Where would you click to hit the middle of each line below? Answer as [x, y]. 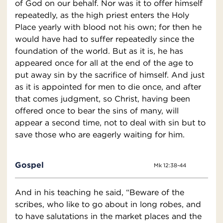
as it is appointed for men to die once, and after [108, 87]
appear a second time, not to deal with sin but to [110, 123]
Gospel [29, 165]
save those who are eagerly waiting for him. [100, 135]
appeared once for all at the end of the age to [104, 63]
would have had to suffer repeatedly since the [105, 39]
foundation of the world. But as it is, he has [99, 51]
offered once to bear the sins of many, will [97, 111]
